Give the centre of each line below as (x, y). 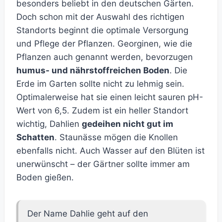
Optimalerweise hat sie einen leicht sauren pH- (110, 97)
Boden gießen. (45, 178)
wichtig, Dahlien (49, 124)
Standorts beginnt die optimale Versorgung (102, 30)
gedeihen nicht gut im (128, 124)
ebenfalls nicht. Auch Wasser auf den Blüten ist (111, 151)
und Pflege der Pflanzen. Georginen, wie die (104, 44)
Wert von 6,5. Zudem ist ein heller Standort (102, 111)
